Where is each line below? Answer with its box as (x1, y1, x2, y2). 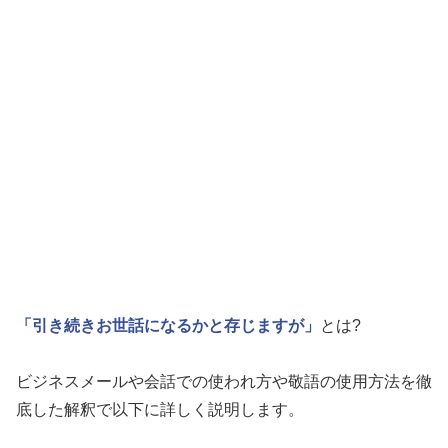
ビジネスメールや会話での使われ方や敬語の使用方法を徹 (16, 373, 432, 391)
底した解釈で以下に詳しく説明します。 (16, 401, 304, 419)
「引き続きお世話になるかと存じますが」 (16, 317, 320, 335)
